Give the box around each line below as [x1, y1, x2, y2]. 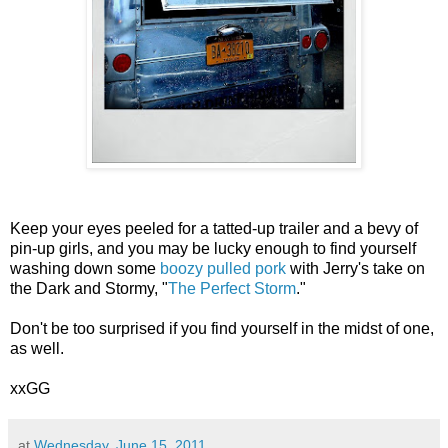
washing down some [10, 260, 160, 277]
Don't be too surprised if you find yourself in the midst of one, [10, 320, 434, 337]
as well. [10, 340, 64, 357]
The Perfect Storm [168, 280, 296, 297]
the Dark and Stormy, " [10, 280, 168, 297]
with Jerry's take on [286, 260, 425, 277]
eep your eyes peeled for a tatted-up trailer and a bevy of [21, 220, 418, 237]
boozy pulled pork [160, 260, 286, 277]
